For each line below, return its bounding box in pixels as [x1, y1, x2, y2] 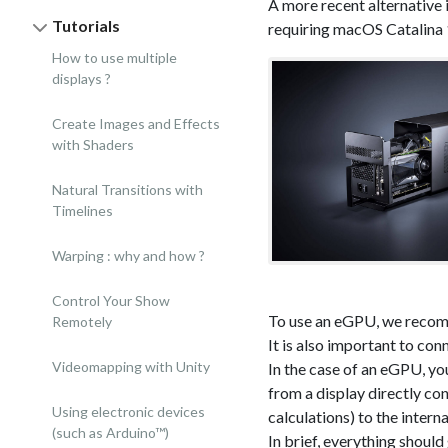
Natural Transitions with [52, 181, 203, 198]
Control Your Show [52, 292, 170, 309]
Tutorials [52, 16, 120, 35]
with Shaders [52, 136, 134, 153]
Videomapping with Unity [52, 358, 210, 375]
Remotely [52, 313, 112, 330]
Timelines [52, 202, 113, 219]
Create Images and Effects [52, 115, 220, 132]
